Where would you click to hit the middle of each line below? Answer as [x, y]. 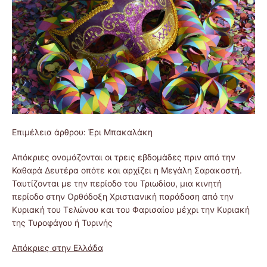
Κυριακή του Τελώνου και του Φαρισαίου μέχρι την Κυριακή [131, 209]
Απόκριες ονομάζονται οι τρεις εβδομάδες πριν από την [124, 157]
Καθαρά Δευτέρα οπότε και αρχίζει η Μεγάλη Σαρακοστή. [127, 170]
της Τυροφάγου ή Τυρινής [62, 222]
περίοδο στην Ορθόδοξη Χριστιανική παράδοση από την [123, 196]
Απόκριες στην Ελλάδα [58, 247]
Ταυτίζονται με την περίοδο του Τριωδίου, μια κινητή [117, 183]
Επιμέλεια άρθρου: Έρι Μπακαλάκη [82, 132]
